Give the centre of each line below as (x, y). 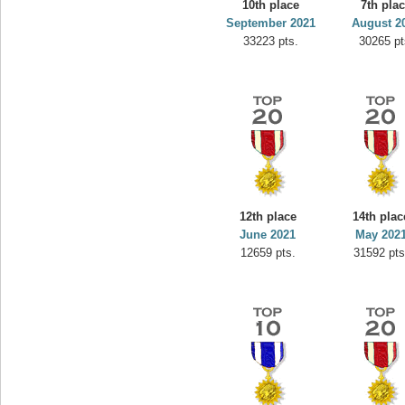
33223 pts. (271, 41)
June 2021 (268, 235)
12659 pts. (268, 253)
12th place (268, 217)
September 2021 (271, 23)
